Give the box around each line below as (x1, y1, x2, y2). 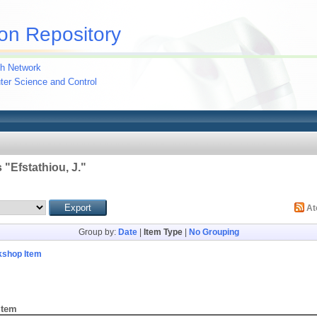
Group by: (78, 227, 118, 237)
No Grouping (188, 227, 239, 237)
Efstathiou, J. (11, 161, 81, 173)
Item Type (143, 227, 183, 237)
